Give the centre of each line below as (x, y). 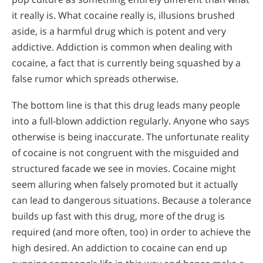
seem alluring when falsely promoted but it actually (125, 185)
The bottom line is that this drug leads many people (126, 105)
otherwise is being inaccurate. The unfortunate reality (130, 137)
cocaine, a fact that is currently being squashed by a (126, 63)
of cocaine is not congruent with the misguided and (125, 153)
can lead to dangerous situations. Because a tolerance (131, 200)
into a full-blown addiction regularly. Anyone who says (131, 121)
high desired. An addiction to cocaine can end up (119, 248)
